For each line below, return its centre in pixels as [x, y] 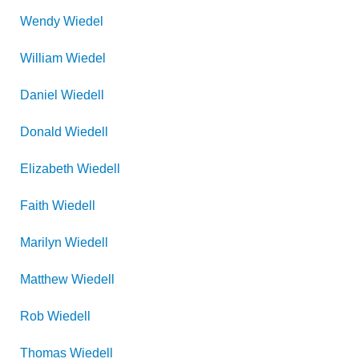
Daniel [39, 95]
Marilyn [41, 242]
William [41, 58]
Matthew [44, 279]
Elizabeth [47, 169]
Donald [41, 132]
